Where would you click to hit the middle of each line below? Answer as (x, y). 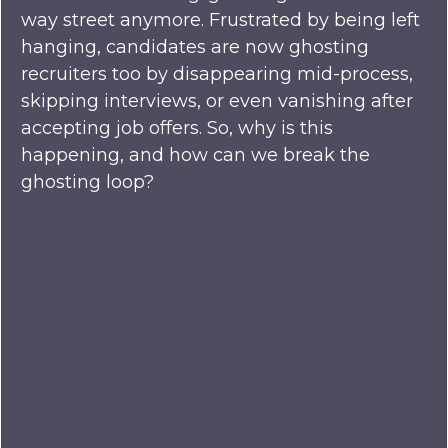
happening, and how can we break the (195, 155)
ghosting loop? (87, 182)
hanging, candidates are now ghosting (195, 47)
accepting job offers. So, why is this (177, 128)
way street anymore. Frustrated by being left (220, 20)
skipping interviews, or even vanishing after (217, 101)
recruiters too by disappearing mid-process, (217, 74)
